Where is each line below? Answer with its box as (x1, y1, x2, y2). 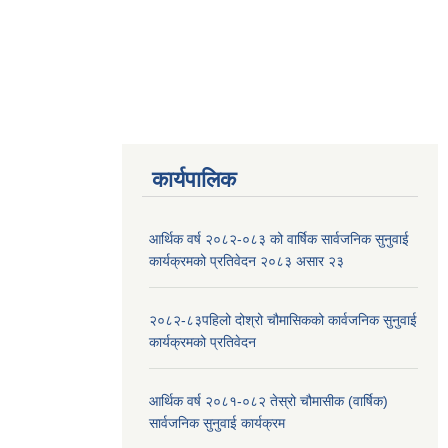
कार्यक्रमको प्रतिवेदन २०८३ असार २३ (149, 253, 344, 270)
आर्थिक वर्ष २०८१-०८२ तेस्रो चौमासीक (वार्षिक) (149, 393, 388, 410)
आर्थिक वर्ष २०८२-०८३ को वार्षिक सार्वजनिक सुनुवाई (149, 231, 409, 248)
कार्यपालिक (152, 167, 236, 193)
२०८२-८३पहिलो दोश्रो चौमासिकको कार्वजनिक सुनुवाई (149, 312, 417, 329)
